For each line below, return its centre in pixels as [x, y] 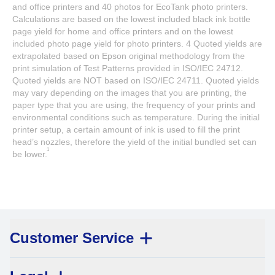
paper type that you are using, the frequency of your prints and [134, 105]
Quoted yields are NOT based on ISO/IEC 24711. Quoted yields [136, 80]
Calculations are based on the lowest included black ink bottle [131, 19]
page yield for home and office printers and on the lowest [123, 31]
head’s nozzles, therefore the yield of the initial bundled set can [134, 142]
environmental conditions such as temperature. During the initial [136, 117]
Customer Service [72, 238]
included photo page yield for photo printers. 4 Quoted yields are [137, 44]
